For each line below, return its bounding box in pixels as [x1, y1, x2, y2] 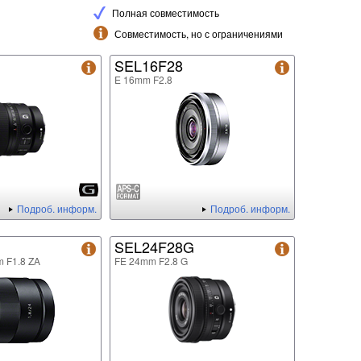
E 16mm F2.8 [114, 73, 172, 87]
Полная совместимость [112, 6, 219, 20]
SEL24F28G [114, 236, 194, 258]
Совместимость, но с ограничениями [114, 27, 283, 41]
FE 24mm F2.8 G [114, 254, 188, 268]
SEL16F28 [114, 55, 183, 77]
